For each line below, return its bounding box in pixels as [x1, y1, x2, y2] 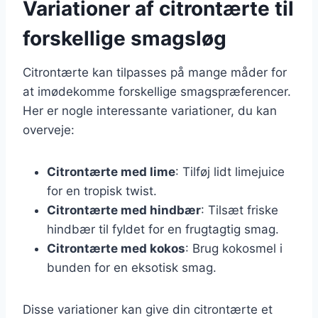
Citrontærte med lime [47, 164, 175, 179]
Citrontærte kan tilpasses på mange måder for [23, 65, 287, 79]
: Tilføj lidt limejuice [175, 164, 285, 179]
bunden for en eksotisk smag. [47, 260, 216, 275]
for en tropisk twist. [47, 183, 157, 198]
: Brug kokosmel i [185, 241, 283, 256]
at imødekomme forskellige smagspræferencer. [23, 84, 291, 99]
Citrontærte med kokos [47, 241, 185, 256]
